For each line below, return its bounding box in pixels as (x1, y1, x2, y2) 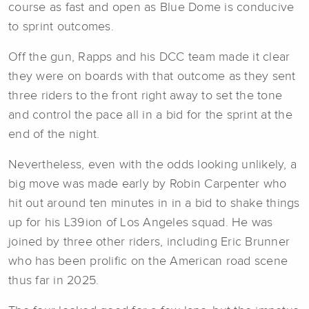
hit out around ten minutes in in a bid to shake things (8, 197, 300, 210)
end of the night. (8, 128, 103, 141)
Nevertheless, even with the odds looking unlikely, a (8, 158, 297, 171)
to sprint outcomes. (8, 20, 117, 33)
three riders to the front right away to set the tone (8, 89, 282, 102)
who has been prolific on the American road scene (8, 255, 288, 268)
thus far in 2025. (8, 274, 103, 287)
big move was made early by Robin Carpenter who (8, 177, 287, 190)
